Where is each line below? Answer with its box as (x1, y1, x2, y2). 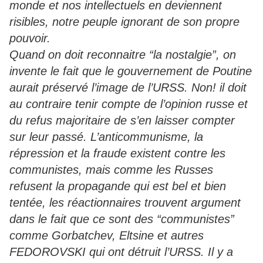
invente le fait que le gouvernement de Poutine (9, 65, 252, 78)
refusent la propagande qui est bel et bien (9, 180, 226, 193)
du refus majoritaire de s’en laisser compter (9, 114, 235, 127)
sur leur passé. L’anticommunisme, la (9, 130, 203, 144)
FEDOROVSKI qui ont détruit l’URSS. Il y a (9, 245, 233, 259)
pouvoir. (9, 32, 50, 45)
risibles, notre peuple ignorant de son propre (9, 15, 240, 29)
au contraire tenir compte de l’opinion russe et (9, 97, 248, 111)
